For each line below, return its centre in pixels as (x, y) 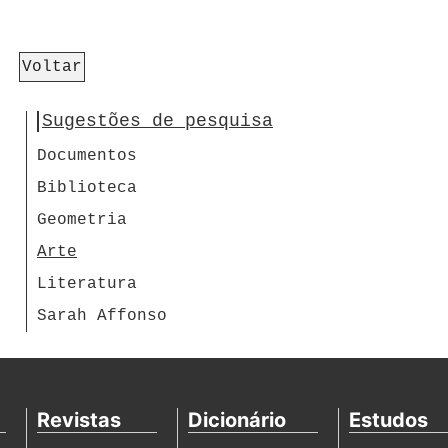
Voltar (52, 67)
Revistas (79, 420)
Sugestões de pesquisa (157, 121)
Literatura (87, 284)
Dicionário (237, 420)
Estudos (388, 420)
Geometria (82, 220)
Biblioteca (87, 188)
